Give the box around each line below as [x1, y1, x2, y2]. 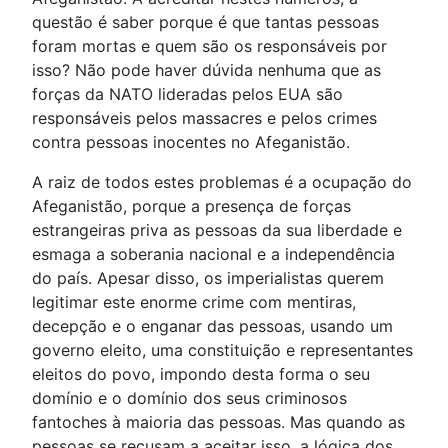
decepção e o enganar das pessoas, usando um [32, 316, 393, 336]
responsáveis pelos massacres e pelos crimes [32, 108, 377, 128]
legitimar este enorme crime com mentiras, [32, 292, 356, 312]
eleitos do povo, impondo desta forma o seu [32, 364, 370, 384]
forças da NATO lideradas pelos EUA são [32, 84, 343, 104]
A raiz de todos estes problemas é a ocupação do [32, 172, 412, 192]
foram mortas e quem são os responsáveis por [32, 36, 387, 56]
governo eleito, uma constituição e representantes [32, 340, 413, 360]
